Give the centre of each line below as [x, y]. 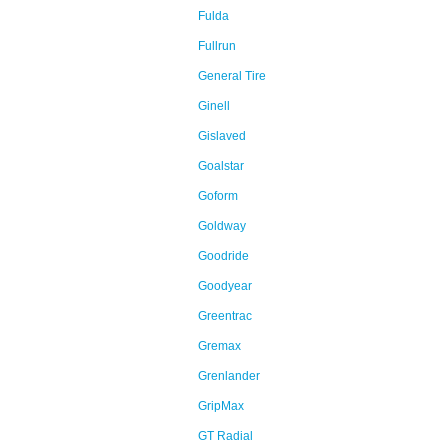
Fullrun [217, 46]
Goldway [222, 226]
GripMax [221, 406]
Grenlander [229, 376]
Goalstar [221, 166]
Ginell [214, 106]
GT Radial [225, 436]
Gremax [219, 346]
